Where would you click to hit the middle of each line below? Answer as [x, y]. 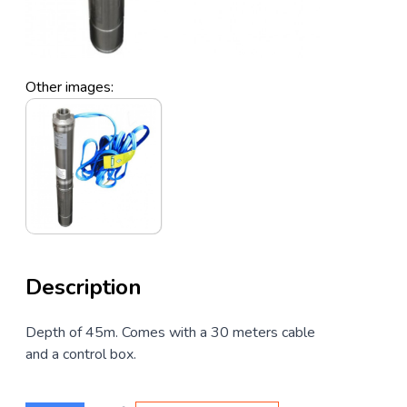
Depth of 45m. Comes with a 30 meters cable [170, 333]
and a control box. [81, 355]
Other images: [69, 88]
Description [84, 288]
